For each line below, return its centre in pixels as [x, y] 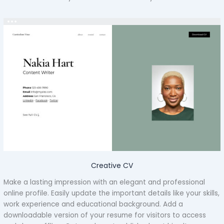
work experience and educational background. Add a [93, 204]
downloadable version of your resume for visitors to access [105, 215]
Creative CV [112, 166]
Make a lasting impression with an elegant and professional [104, 182]
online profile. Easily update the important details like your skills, [112, 193]
